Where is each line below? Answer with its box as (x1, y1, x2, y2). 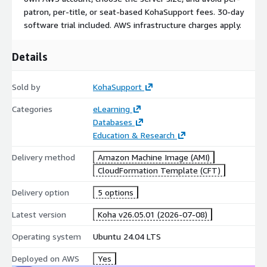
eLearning (92, 103, 130, 114)
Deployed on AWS (12, 253, 79, 263)
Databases (92, 116, 132, 127)
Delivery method (12, 151, 75, 162)
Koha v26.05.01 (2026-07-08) (97, 209, 207, 219)
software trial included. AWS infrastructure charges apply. (24, 19, 241, 30)
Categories (12, 103, 52, 114)
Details (12, 49, 48, 63)
